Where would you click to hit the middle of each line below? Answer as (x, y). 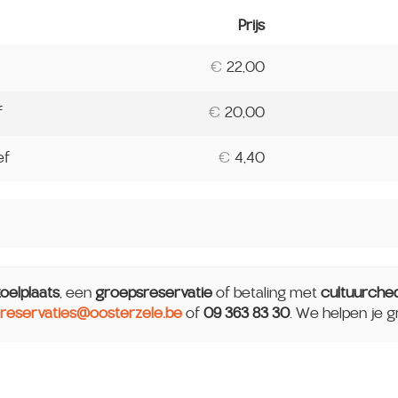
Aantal (299, 35)
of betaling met (268, 293)
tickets (300, 57)
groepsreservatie (154, 293)
